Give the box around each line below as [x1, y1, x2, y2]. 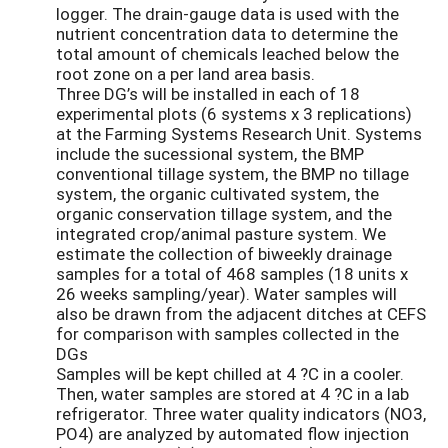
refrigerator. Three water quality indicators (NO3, [56, 401, 426, 425]
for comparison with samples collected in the [56, 321, 399, 345]
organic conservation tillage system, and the [56, 201, 392, 225]
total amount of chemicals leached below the [56, 41, 399, 65]
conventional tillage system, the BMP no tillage [56, 161, 409, 185]
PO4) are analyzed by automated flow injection [56, 421, 409, 445]
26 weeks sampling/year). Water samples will [56, 281, 397, 305]
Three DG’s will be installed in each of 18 [56, 81, 360, 105]
